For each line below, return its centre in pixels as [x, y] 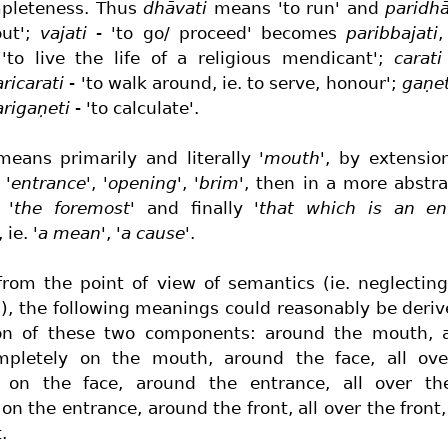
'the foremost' [72, 207]
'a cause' [153, 232]
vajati [64, 32]
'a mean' [69, 232]
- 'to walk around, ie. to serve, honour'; [233, 82]
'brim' [219, 182]
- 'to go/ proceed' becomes [216, 32]
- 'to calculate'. [134, 107]
